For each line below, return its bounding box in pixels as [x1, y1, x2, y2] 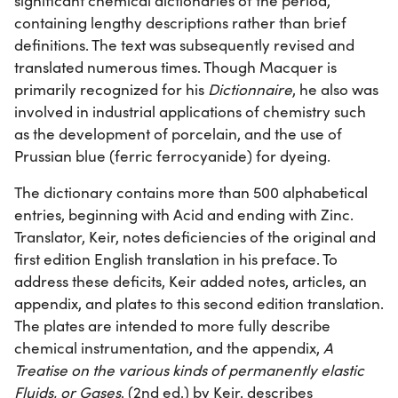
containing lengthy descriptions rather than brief [14, 12, 346, 34]
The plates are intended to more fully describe [14, 315, 330, 337]
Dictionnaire [208, 79, 292, 100]
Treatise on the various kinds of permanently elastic [14, 360, 364, 381]
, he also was [292, 79, 378, 100]
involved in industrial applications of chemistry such [14, 101, 366, 123]
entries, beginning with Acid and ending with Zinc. [14, 204, 354, 226]
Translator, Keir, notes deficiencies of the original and [14, 227, 376, 248]
